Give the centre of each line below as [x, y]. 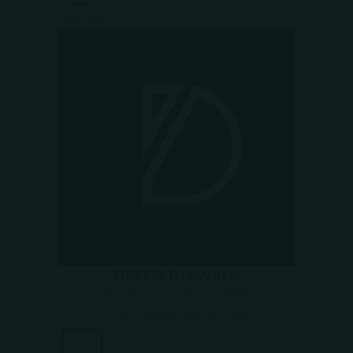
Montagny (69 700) [193, 314]
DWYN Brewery [176, 275]
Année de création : [162, 294]
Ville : [121, 314]
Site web [83, 19]
